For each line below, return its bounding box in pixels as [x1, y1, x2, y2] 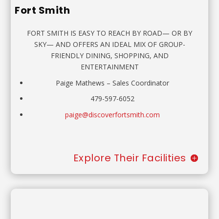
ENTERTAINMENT [80, 62, 139, 71]
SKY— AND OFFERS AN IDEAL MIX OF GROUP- [34, 39, 185, 49]
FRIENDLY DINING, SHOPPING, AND [50, 50, 169, 60]
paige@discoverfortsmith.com [65, 110, 160, 120]
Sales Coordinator [112, 78, 169, 88]
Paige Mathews [56, 78, 105, 88]
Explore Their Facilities [73, 151, 186, 165]
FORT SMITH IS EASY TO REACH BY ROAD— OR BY [27, 28, 192, 38]
